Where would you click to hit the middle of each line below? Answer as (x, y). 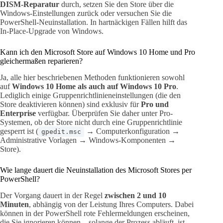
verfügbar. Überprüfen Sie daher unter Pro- (104, 113)
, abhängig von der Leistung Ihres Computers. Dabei (111, 204)
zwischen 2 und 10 (135, 195)
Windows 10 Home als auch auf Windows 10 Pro (94, 86)
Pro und (155, 104)
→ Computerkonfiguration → (132, 131)
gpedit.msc (61, 131)
